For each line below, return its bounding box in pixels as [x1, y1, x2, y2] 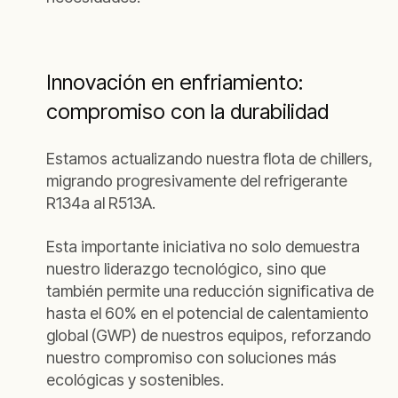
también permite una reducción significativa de [46, 282, 374, 300]
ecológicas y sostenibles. [46, 370, 224, 389]
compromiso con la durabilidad [46, 99, 334, 124]
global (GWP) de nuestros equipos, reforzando [46, 326, 371, 345]
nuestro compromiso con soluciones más [46, 348, 337, 367]
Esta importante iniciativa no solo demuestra [46, 237, 360, 256]
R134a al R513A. [46, 194, 159, 212]
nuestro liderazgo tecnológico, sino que [46, 259, 326, 278]
